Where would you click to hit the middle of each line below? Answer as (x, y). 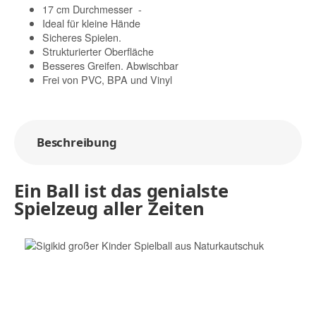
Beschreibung (77, 142)
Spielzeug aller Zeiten (109, 208)
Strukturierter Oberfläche (98, 51)
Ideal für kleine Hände (91, 23)
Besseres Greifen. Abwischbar (110, 66)
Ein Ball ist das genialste (121, 190)
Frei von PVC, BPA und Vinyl (107, 80)
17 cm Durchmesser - (92, 9)
